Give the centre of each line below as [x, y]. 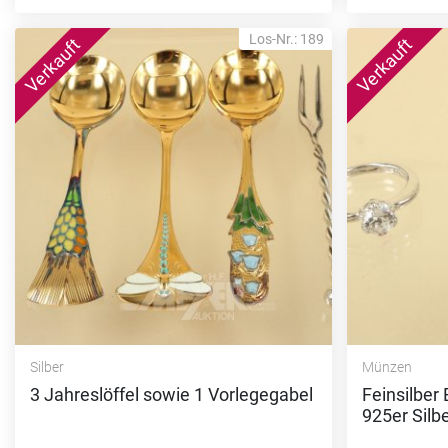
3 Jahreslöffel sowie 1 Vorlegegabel [171, 394]
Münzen [387, 366]
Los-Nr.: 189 [287, 38]
